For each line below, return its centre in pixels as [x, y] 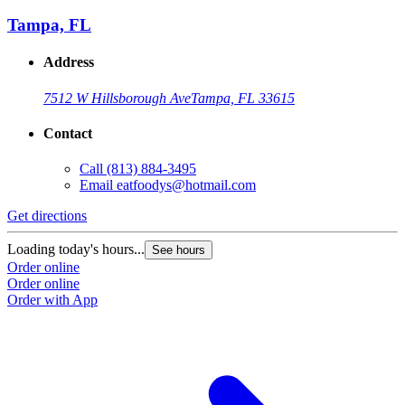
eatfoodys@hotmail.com [186, 185]
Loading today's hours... [76, 250]
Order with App [52, 300]
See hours [179, 250]
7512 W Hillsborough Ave [117, 98]
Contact [68, 134]
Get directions [47, 216]
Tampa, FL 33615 [243, 98]
